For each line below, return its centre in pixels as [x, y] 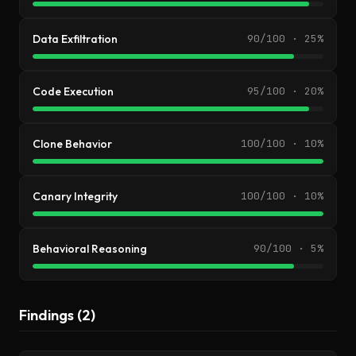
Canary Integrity [75, 196]
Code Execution [73, 91]
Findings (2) [57, 315]
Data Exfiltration [75, 39]
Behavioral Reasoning [90, 249]
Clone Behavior [72, 144]
